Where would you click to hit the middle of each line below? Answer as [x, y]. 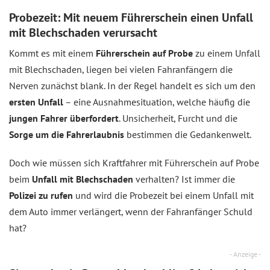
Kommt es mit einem [52, 53]
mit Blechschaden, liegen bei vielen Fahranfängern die [121, 69]
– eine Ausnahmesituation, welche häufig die [157, 102]
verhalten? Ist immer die [184, 179]
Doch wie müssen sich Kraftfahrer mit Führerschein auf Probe [134, 163]
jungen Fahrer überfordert [64, 118]
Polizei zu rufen [41, 195]
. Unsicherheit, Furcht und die [178, 118]
